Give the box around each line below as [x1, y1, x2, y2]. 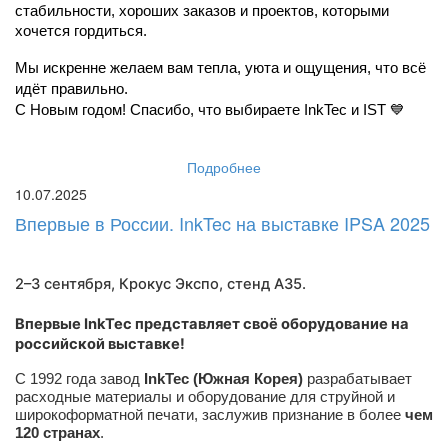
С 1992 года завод [15, 370, 144, 387]
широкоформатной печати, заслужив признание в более [15, 406, 405, 423]
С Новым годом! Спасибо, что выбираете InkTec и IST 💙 [15, 101, 405, 118]
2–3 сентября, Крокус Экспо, [15, 274, 227, 293]
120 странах [15, 424, 100, 441]
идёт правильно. [15, 80, 128, 97]
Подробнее [187, 156, 261, 177]
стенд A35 [227, 274, 302, 293]
